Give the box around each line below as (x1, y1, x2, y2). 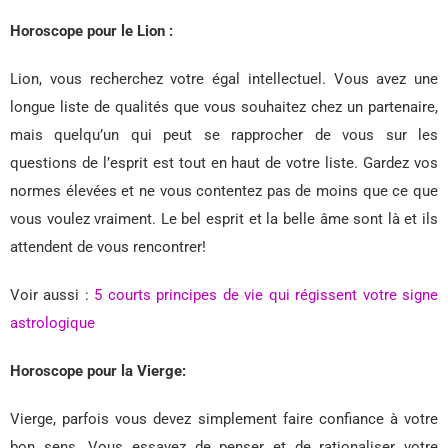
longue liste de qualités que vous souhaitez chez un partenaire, (10, 98, 438, 117)
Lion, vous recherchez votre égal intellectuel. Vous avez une (10, 70, 438, 89)
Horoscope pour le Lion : (10, 22, 173, 41)
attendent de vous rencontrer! (10, 238, 206, 257)
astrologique (10, 314, 95, 333)
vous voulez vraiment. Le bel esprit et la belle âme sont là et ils (10, 210, 438, 229)
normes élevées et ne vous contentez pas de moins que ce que (10, 182, 438, 201)
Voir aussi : (10, 286, 95, 305)
